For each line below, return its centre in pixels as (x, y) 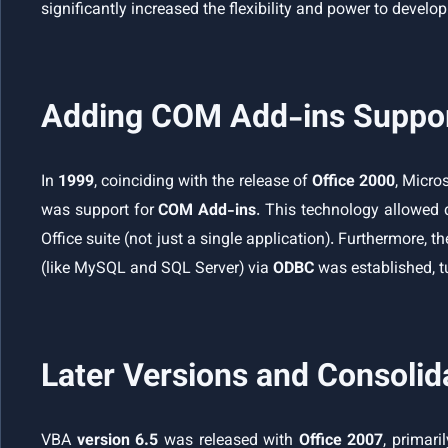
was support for (100, 212)
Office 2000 (353, 183)
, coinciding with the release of (203, 183)
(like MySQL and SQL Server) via (157, 270)
